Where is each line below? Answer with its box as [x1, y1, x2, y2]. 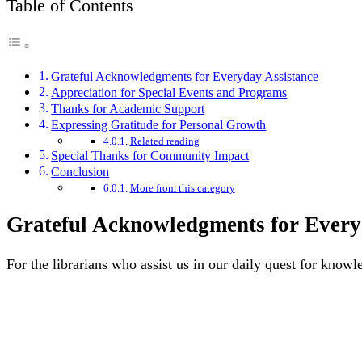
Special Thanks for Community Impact [51, 149, 250, 163]
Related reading [129, 135, 200, 147]
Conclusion [51, 165, 110, 179]
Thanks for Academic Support [51, 102, 205, 116]
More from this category [129, 182, 235, 194]
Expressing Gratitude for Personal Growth [51, 118, 267, 133]
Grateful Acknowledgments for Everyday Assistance [51, 69, 319, 84]
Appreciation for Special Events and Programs [51, 86, 288, 100]
